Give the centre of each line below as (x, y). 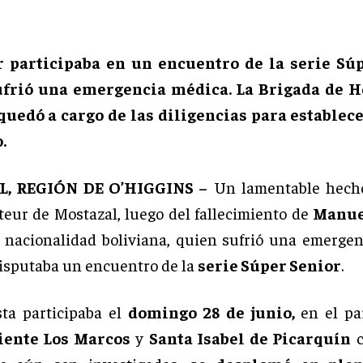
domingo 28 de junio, (214, 312)
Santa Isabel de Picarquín (250, 338)
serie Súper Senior (269, 265)
